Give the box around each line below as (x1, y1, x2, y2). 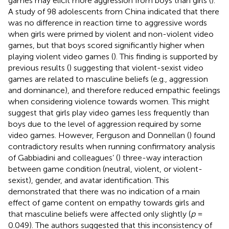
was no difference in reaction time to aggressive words (8, 17, 207, 28)
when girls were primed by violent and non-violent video (8, 29, 214, 39)
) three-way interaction (118, 152, 202, 163)
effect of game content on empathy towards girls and (8, 197, 204, 208)
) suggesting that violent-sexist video (69, 62, 203, 73)
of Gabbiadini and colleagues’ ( (8, 152, 118, 163)
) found (189, 130, 215, 140)
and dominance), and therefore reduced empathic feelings (8, 85, 220, 95)
